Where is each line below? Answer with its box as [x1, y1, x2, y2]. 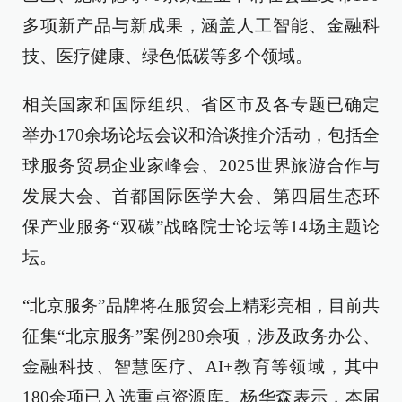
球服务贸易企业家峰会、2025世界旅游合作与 [22, 156, 380, 175]
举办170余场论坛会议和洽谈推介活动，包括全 [22, 126, 380, 144]
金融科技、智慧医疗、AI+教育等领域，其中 [22, 357, 380, 376]
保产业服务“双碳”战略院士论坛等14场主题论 [22, 217, 380, 236]
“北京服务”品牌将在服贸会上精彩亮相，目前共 [22, 296, 380, 315]
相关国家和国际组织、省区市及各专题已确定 [22, 95, 380, 114]
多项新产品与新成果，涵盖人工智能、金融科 [22, 16, 380, 35]
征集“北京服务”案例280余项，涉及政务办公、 [22, 327, 380, 345]
